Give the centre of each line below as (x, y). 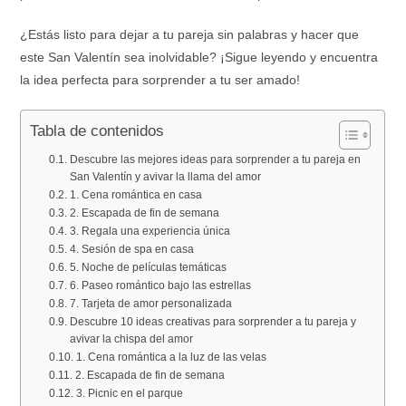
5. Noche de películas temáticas (148, 267)
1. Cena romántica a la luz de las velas (171, 357)
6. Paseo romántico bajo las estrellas (160, 285)
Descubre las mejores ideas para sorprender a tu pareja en (215, 159)
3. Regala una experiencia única (150, 231)
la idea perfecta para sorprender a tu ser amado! (160, 80)
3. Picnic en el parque (129, 393)
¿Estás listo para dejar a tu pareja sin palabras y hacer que (190, 34)
